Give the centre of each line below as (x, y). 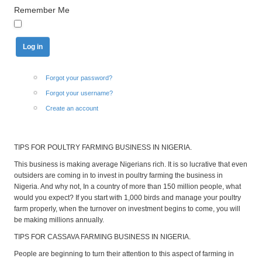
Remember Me (42, 10)
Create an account (72, 108)
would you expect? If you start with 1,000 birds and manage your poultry (127, 198)
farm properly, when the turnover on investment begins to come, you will (127, 209)
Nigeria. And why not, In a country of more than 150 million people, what (127, 187)
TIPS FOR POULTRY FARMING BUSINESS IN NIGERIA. (103, 148)
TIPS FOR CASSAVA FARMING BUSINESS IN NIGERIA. (102, 237)
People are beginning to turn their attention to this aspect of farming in (124, 254)
